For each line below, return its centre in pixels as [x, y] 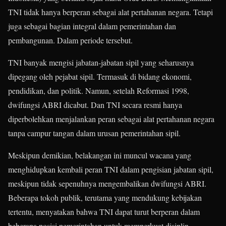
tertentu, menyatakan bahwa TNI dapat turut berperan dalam [104, 212]
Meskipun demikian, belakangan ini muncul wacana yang [100, 155]
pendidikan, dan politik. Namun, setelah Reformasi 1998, [99, 91]
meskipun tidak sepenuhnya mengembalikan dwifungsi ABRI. [107, 184]
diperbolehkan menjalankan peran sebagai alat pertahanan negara [111, 119]
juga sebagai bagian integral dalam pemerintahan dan [92, 26]
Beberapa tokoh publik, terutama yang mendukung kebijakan [105, 198]
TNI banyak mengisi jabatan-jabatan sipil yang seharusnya [101, 63]
